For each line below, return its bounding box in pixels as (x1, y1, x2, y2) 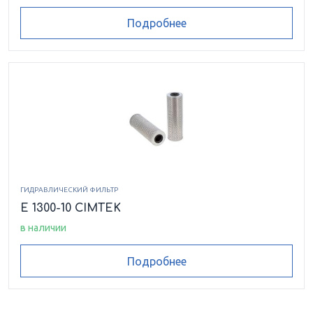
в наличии (20, 222, 66, 234)
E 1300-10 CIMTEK (20, 202, 121, 215)
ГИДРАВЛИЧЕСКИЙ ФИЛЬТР (20, 186, 118, 194)
